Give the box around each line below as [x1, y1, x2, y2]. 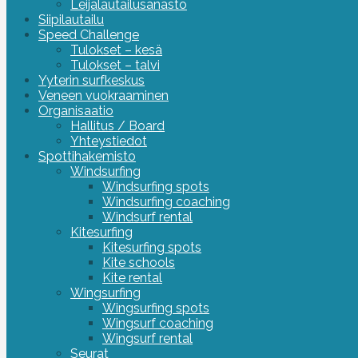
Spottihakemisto [38, 149, 136, 164]
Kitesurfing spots [102, 240, 201, 255]
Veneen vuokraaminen [38, 88, 169, 103]
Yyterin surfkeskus [38, 73, 145, 88]
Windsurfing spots [102, 179, 209, 194]
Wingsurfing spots [102, 300, 209, 316]
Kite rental [102, 270, 162, 285]
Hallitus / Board [70, 118, 165, 133]
